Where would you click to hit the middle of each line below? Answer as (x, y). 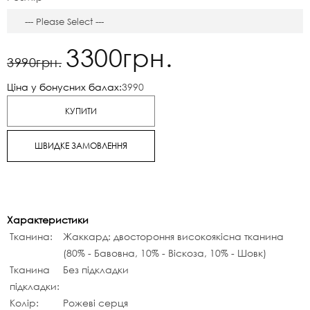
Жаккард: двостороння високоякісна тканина (173, 236)
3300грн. (119, 57)
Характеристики (48, 220)
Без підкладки (96, 270)
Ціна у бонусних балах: (64, 87)
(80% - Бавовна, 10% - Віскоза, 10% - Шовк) (165, 253)
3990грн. (34, 62)
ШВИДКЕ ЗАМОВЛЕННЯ (81, 146)
